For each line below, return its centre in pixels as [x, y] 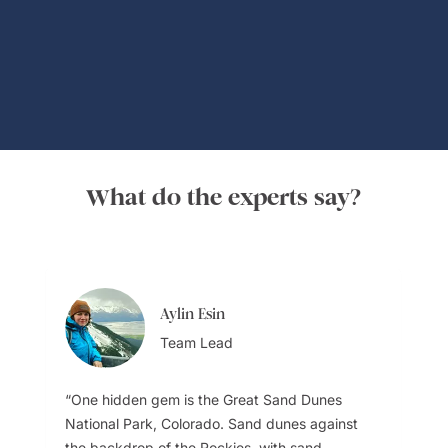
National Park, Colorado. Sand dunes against [212, 423]
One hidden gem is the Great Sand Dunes [207, 399]
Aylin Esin [193, 313]
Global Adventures [224, 23]
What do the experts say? [224, 197]
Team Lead [197, 342]
